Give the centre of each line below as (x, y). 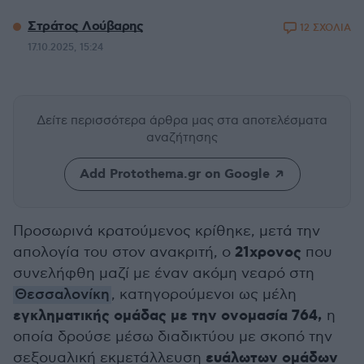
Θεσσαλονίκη (62, 295)
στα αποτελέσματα (272, 120)
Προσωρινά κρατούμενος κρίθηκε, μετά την (167, 231)
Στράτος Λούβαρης (85, 26)
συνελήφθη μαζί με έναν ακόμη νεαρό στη (164, 273)
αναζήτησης (182, 137)
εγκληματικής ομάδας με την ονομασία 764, (169, 316)
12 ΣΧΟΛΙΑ (325, 28)
